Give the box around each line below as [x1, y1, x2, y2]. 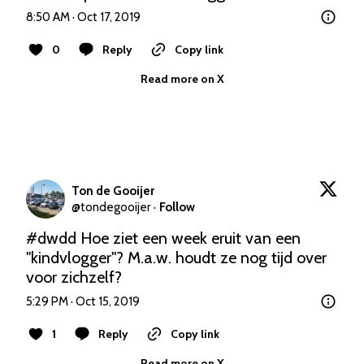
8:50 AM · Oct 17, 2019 [26, 9, 141, 24]
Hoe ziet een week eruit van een [76, 227, 301, 248]
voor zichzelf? [26, 266, 122, 287]
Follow [159, 199, 195, 214]
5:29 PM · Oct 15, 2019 [26, 293, 140, 309]
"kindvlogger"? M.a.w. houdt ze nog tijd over [26, 247, 327, 267]
